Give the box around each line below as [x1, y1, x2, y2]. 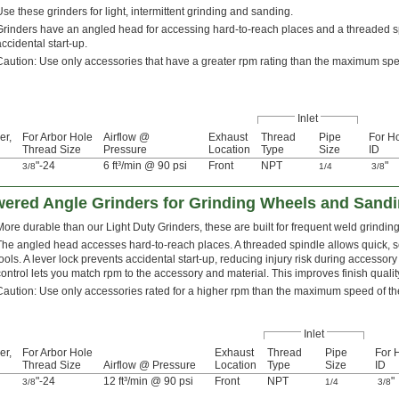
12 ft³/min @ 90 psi [103, 375, 193, 388]
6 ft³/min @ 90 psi [103, 159, 187, 173]
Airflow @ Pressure [103, 359, 196, 372]
